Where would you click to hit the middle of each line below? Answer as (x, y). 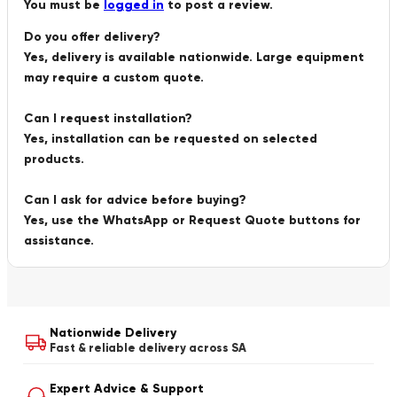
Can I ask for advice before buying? (135, 200)
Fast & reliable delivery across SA (148, 349)
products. (54, 160)
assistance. (59, 241)
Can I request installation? (108, 119)
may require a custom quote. (114, 78)
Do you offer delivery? (92, 37)
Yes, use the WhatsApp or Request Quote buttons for (192, 221)
